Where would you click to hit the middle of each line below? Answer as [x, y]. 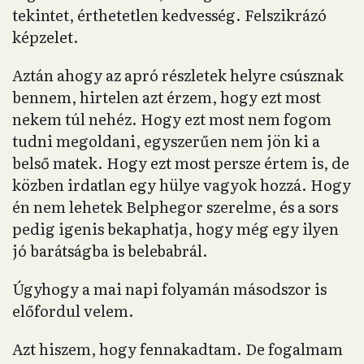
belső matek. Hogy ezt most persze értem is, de [181, 163]
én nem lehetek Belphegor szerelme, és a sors [175, 207]
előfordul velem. [73, 311]
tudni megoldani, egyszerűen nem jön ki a [166, 141]
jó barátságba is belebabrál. [110, 251]
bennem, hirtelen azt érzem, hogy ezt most [167, 97]
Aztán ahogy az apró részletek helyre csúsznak [178, 75]
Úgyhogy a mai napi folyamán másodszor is [169, 289]
